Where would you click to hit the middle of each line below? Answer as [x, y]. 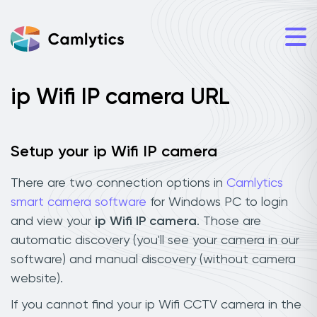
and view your [53, 221]
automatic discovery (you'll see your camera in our [155, 240]
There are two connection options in [119, 183]
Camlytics [255, 183]
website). [37, 278]
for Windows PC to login [217, 202]
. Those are [229, 221]
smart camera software [79, 202]
